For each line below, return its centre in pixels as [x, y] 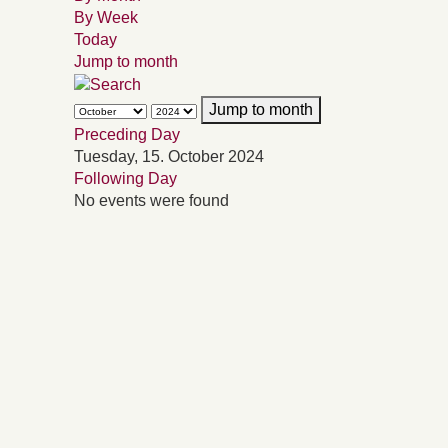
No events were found [151, 200]
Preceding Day [127, 134]
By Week [106, 17]
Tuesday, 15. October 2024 [169, 156]
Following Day [125, 178]
